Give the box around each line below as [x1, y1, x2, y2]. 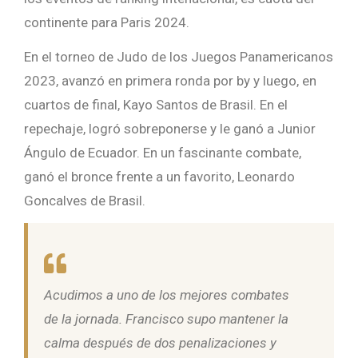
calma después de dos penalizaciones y [44, 335, 276, 352]
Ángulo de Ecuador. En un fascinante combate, [24, 145, 301, 161]
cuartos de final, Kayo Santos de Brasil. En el [24, 97, 288, 113]
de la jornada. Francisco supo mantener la [44, 311, 288, 328]
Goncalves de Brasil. [24, 193, 149, 209]
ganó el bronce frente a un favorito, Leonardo [24, 169, 295, 185]
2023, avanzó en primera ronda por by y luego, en [24, 73, 316, 89]
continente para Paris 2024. [24, 14, 193, 31]
